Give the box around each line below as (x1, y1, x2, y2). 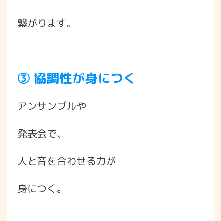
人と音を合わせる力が (17, 153, 116, 168)
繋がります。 (17, 15, 76, 30)
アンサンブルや (17, 98, 86, 112)
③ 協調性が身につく (17, 69, 136, 87)
